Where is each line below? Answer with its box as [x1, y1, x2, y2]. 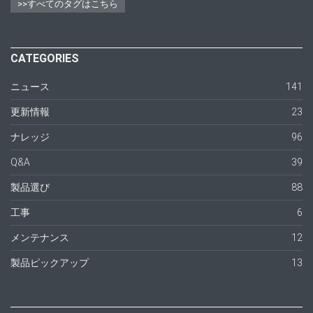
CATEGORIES [10, 52, 79, 66]
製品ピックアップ [10, 257, 89, 269]
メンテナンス [10, 232, 69, 244]
